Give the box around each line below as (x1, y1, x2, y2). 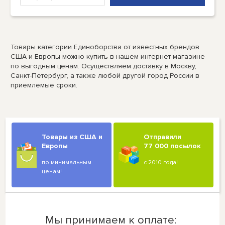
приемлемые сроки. (11, 80, 78, 89)
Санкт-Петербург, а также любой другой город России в (11, 71, 200, 80)
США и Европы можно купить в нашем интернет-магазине (11, 52, 205, 61)
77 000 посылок (144, 141, 201, 150)
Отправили (144, 132, 182, 141)
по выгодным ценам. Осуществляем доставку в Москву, (11, 61, 197, 70)
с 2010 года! (144, 158, 178, 166)
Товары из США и (42, 132, 103, 141)
